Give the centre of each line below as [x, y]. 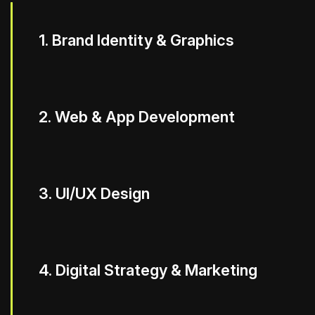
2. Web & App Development [137, 117]
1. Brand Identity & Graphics [136, 40]
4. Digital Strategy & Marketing [148, 270]
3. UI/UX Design [94, 193]
